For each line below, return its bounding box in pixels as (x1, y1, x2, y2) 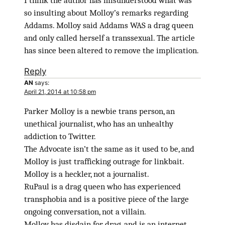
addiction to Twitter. (24, 131, 96, 141)
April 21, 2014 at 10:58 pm (24, 87, 96, 95)
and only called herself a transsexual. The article (24, 33, 195, 43)
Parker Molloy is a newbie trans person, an (24, 106, 175, 116)
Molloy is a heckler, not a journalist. (24, 169, 149, 179)
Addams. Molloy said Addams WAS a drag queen (24, 20, 193, 30)
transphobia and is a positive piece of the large (24, 194, 189, 204)
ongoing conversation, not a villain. (24, 206, 146, 216)
